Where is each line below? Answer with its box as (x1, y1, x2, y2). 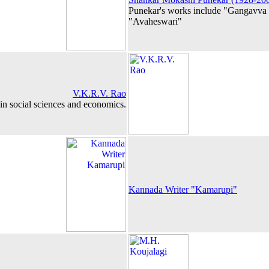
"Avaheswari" (128, 16, 182, 26)
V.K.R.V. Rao (73, 88, 126, 98)
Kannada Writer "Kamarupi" (128, 184, 237, 195)
